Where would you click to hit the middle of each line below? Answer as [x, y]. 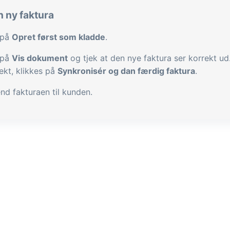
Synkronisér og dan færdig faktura [126, 71]
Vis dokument [40, 58]
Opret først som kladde [59, 37]
